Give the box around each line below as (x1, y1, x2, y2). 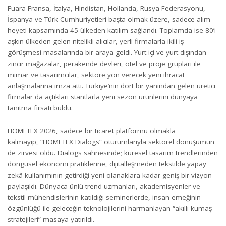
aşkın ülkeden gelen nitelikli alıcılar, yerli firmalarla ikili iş (8, 37, 184, 46)
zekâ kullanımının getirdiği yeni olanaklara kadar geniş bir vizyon (8, 170, 212, 180)
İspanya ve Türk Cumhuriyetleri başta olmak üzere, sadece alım (8, 15, 210, 24)
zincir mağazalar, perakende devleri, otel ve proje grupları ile (8, 59, 201, 68)
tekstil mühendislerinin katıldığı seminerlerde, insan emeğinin (8, 192, 201, 202)
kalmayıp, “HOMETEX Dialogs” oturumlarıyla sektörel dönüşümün (8, 137, 214, 146)
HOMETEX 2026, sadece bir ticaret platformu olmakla (8, 126, 176, 135)
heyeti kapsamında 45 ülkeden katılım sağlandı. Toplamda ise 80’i (8, 26, 216, 35)
